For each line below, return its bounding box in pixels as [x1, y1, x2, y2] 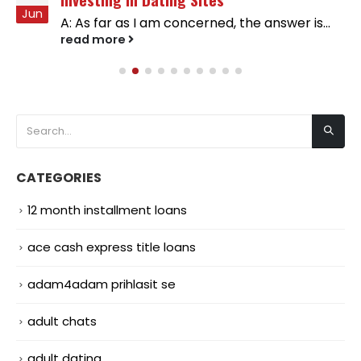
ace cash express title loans [27, 239, 196, 256]
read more [60, 31, 128, 48]
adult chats [27, 313, 97, 330]
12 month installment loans [27, 201, 187, 219]
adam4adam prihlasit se [27, 276, 176, 293]
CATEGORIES [16, 168, 102, 188]
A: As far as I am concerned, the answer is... [60, 14, 330, 33]
